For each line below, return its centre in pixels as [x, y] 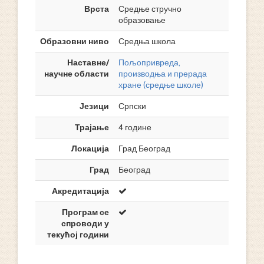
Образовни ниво [75, 41]
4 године [135, 127]
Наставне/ [88, 62]
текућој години [78, 235]
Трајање [92, 127]
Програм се [85, 212]
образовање [142, 20]
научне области [77, 74]
